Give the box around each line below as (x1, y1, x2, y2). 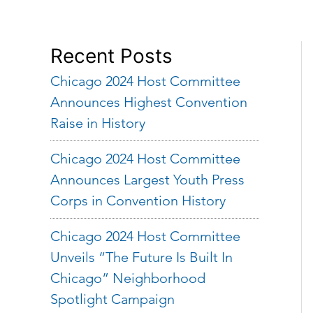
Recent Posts (50, 44, 173, 68)
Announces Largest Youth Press (50, 171, 245, 188)
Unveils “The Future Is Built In (50, 249, 233, 265)
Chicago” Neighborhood (50, 270, 205, 286)
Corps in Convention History (50, 192, 226, 209)
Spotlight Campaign (50, 291, 175, 307)
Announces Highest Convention (50, 94, 247, 110)
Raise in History (50, 115, 145, 131)
